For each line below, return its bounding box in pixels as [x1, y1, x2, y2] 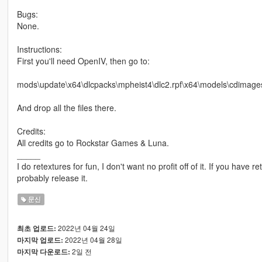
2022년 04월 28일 [63, 235, 122, 245]
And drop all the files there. [16, 102, 116, 114]
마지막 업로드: [16, 235, 63, 246]
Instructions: [16, 43, 62, 56]
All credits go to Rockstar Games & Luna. [16, 137, 169, 149]
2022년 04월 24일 [56, 223, 115, 233]
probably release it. [16, 172, 88, 184]
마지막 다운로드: [16, 247, 70, 257]
